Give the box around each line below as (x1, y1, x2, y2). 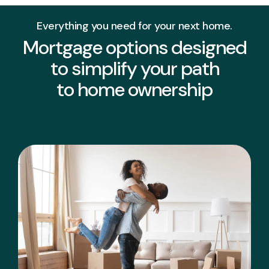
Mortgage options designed (22, 35, 247, 60)
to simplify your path (50, 56, 219, 81)
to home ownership (56, 77, 213, 102)
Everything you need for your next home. (37, 19, 232, 33)
